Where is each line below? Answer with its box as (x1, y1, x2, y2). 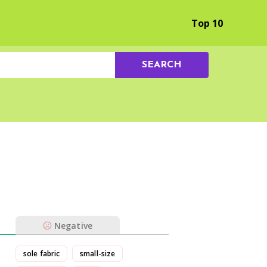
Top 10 (191, 16, 223, 30)
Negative (54, 219, 92, 231)
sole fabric (23, 248, 60, 259)
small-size (80, 248, 116, 259)
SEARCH (141, 60, 182, 70)
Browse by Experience (64, 16, 168, 30)
